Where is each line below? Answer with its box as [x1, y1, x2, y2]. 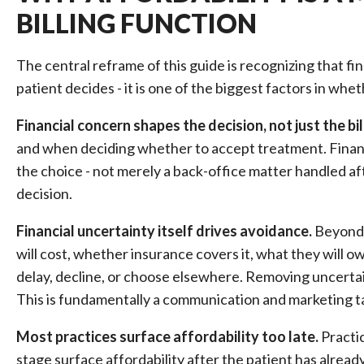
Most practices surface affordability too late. [16, 327, 318, 345]
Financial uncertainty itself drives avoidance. [16, 222, 312, 240]
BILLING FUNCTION [16, 7, 257, 39]
